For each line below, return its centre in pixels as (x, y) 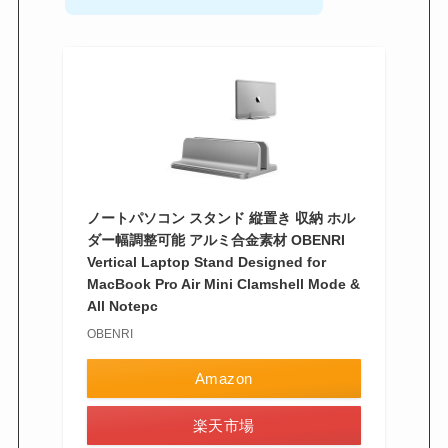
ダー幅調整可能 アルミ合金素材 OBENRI (216, 239)
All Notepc (123, 305)
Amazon (223, 378)
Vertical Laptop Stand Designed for (207, 261)
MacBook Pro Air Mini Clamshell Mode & (224, 283)
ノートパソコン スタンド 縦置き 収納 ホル (221, 217)
